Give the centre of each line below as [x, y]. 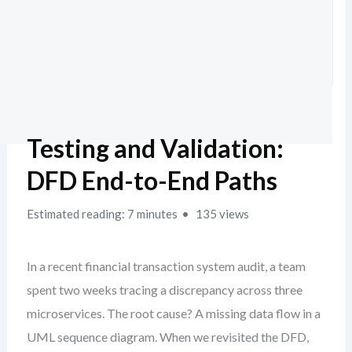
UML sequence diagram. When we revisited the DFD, [167, 337]
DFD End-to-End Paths [152, 180]
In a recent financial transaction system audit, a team [166, 266]
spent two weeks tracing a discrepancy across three [164, 290]
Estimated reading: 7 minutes [102, 214]
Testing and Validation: [155, 148]
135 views [221, 214]
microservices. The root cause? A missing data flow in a [173, 313]
